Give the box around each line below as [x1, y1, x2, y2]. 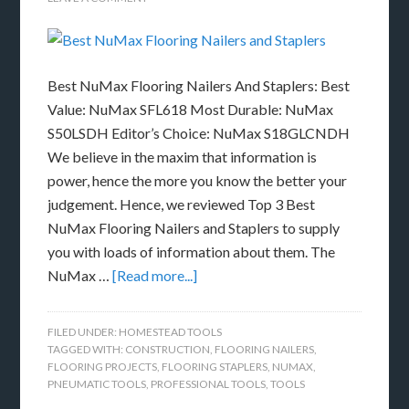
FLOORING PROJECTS [47, 360, 158, 374]
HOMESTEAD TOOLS [119, 325, 223, 340]
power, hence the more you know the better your [47, 172, 348, 190]
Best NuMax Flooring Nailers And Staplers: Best [47, 77, 351, 95]
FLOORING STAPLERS [162, 360, 268, 374]
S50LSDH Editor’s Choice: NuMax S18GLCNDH [47, 124, 351, 142]
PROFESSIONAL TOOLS [151, 377, 267, 392]
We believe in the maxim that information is [47, 148, 318, 166]
